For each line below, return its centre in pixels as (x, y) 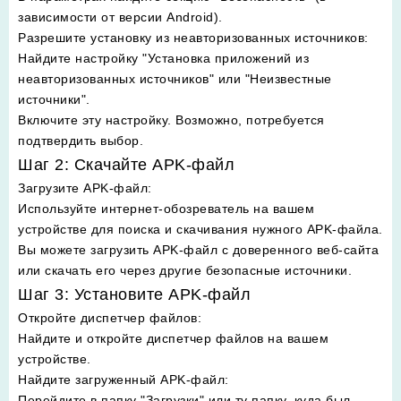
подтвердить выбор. (81, 141)
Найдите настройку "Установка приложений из (163, 58)
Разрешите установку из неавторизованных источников (191, 38)
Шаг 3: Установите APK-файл (134, 294)
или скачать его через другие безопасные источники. (185, 270)
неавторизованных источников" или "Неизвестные (175, 79)
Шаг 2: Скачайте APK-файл (126, 165)
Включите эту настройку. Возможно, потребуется (171, 120)
